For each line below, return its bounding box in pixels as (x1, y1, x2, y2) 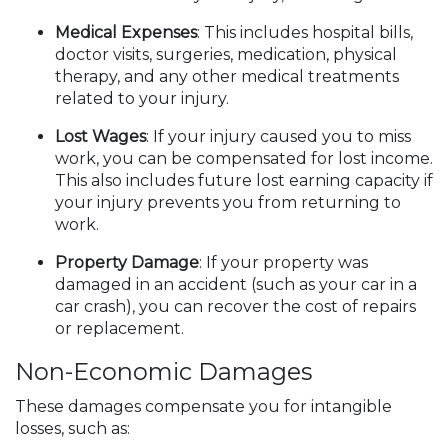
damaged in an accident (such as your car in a (55, 275, 417, 294)
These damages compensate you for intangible (15, 397, 392, 416)
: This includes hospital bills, (197, 23, 413, 42)
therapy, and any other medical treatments (55, 67, 399, 86)
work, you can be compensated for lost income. (55, 149, 433, 168)
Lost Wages (55, 127, 146, 146)
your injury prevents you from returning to (55, 193, 401, 212)
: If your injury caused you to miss (146, 127, 411, 146)
